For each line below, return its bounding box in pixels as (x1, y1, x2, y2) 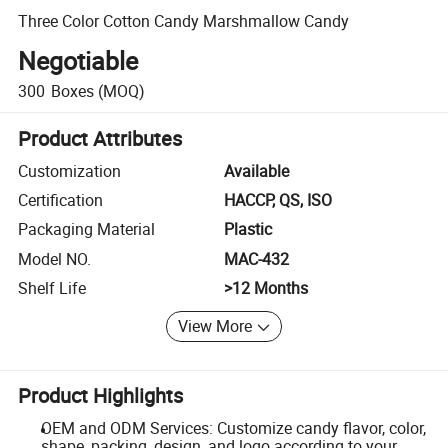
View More (178, 315, 253, 338)
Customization (18, 159, 122, 182)
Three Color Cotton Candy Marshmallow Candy (18, 9, 350, 32)
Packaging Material (18, 218, 156, 241)
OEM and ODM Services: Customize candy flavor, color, (40, 417, 426, 440)
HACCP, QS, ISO (224, 189, 332, 212)
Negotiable (18, 44, 139, 78)
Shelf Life (18, 277, 87, 300)
